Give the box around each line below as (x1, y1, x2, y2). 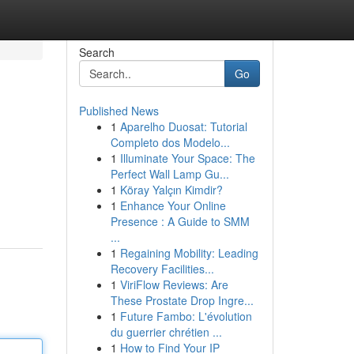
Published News (78, 103, 159, 119)
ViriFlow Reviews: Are (119, 277, 228, 292)
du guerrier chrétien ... (110, 324, 222, 340)
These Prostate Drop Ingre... (110, 292, 254, 308)
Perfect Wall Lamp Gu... (110, 166, 229, 182)
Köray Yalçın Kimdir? (119, 182, 223, 198)
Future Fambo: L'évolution (119, 308, 252, 324)
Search (78, 44, 115, 60)
